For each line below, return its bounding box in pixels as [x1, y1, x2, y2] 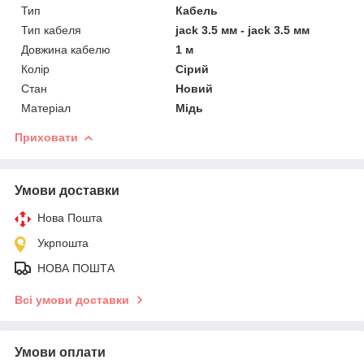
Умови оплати [15, 344, 106, 359]
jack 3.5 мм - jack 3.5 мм [175, 23, 310, 37]
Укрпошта [37, 236, 89, 249]
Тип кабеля [21, 23, 81, 37]
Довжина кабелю [21, 42, 110, 56]
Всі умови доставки [15, 292, 129, 306]
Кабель [175, 3, 219, 17]
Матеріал [21, 101, 71, 115]
